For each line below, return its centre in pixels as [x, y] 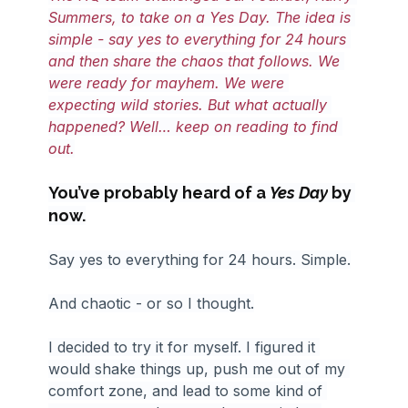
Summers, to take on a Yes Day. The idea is [202, 17]
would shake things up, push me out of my [199, 368]
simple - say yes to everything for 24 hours [200, 39]
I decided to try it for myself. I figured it [184, 347]
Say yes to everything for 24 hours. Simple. [200, 259]
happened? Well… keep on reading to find [196, 126]
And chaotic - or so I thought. [152, 303]
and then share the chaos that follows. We [197, 61]
